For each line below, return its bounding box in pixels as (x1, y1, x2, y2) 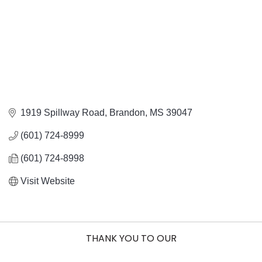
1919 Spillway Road (20, 108, 105, 118)
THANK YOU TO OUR (85, 232, 177, 246)
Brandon (109, 108, 145, 118)
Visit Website (20, 176, 75, 187)
